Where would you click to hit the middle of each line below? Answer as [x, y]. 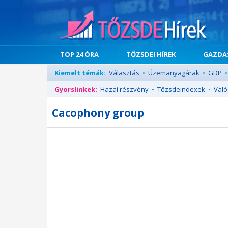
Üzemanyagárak [174, 73]
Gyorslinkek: [76, 89]
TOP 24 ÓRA [79, 54]
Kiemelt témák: [80, 73]
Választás [124, 73]
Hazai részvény [124, 89]
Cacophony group [98, 113]
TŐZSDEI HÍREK [151, 54]
